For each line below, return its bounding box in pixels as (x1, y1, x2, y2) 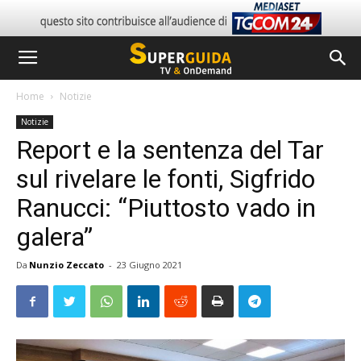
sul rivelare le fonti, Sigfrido (16, 164, 315, 194)
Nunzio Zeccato (29, 259, 104, 271)
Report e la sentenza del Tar (16, 135, 324, 165)
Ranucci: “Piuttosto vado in (16, 193, 316, 223)
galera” (16, 222, 93, 252)
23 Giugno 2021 (117, 259, 182, 271)
